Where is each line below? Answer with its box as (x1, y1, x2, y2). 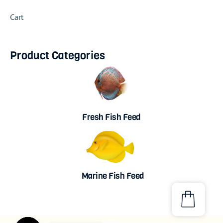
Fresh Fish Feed (82, 111, 141, 123)
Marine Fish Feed (81, 170, 144, 182)
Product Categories (10, 48, 105, 63)
